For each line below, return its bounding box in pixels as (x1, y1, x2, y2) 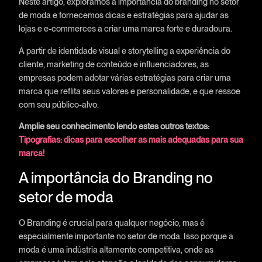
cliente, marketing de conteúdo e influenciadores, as (18, 58, 209, 69)
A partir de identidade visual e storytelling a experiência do (18, 45, 230, 56)
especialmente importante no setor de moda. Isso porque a (18, 231, 233, 242)
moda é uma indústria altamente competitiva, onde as (18, 244, 213, 255)
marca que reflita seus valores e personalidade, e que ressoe (18, 85, 240, 96)
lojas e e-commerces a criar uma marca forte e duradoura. (18, 23, 232, 34)
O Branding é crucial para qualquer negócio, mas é (18, 218, 205, 228)
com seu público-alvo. (18, 99, 99, 109)
